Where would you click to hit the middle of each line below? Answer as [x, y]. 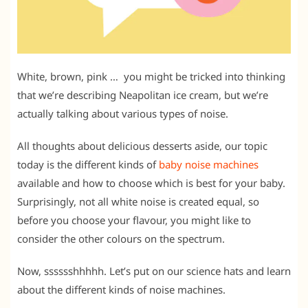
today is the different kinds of [88, 165]
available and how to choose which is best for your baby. [151, 183]
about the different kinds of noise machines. [121, 290]
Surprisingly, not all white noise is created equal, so [138, 202]
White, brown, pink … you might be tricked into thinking [151, 77]
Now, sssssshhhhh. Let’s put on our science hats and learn [154, 271]
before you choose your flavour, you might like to [134, 220]
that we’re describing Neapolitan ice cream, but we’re [143, 95]
